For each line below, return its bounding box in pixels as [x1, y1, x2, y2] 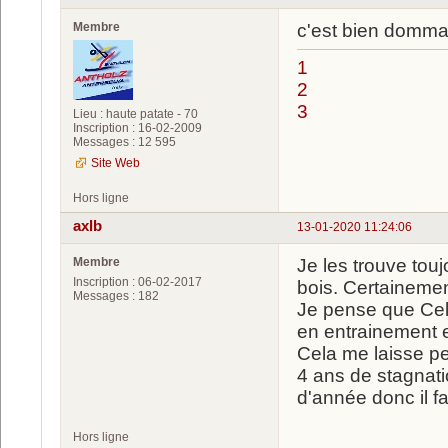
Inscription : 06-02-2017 [73, 275, 202, 290]
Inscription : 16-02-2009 [73, 120, 202, 135]
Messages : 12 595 [73, 134, 176, 149]
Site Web [91, 155, 140, 170]
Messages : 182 [73, 289, 159, 304]
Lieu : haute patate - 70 [73, 106, 198, 121]
